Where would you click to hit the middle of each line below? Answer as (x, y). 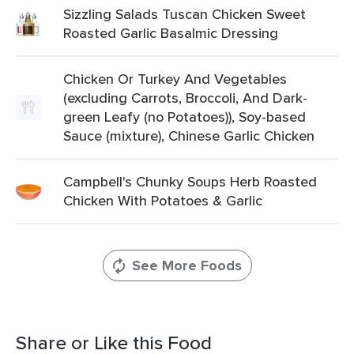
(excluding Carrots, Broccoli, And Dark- (185, 98)
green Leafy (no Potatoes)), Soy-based (185, 117)
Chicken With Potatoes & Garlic (163, 200)
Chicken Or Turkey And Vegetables (175, 79)
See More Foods (186, 265)
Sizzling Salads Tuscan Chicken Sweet (185, 14)
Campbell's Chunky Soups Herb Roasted (190, 181)
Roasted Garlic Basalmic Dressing (171, 33)
